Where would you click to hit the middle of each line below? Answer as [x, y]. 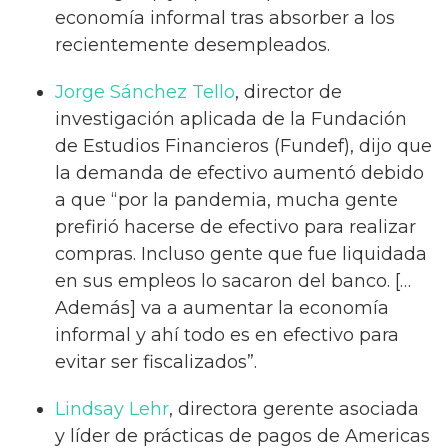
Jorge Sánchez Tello [145, 91]
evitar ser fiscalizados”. [156, 361]
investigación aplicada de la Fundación [231, 118]
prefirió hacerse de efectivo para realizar [235, 226]
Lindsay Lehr [112, 408]
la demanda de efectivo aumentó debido [239, 172]
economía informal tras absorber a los [225, 17]
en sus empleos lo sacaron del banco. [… [233, 280]
